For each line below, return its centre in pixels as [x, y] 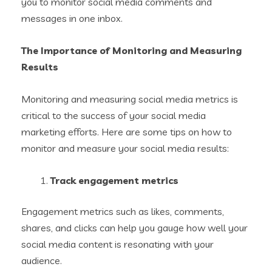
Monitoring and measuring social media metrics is [130, 99]
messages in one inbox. [72, 18]
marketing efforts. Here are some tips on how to [127, 131]
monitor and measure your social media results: [125, 148]
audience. [42, 260]
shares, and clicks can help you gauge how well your [134, 227]
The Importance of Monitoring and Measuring [131, 50]
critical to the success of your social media [114, 115]
